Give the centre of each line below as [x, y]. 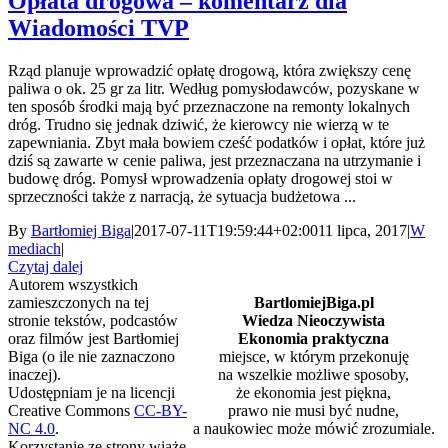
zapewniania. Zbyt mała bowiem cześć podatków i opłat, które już [216, 142]
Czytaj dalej [45, 266]
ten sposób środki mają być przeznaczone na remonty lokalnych [209, 106]
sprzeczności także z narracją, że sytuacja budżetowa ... [182, 196]
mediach [34, 248]
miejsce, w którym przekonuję [313, 356]
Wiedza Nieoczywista [313, 320]
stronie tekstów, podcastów [93, 320]
